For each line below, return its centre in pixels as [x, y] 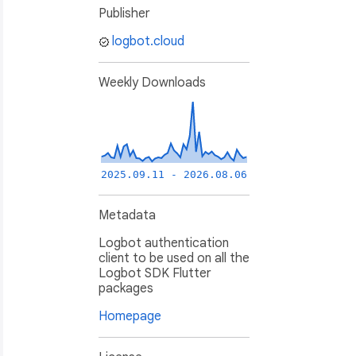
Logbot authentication [164, 244]
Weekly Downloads [152, 83]
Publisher [124, 14]
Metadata [127, 216]
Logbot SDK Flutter [155, 274]
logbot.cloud [148, 42]
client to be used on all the [174, 259]
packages [126, 289]
